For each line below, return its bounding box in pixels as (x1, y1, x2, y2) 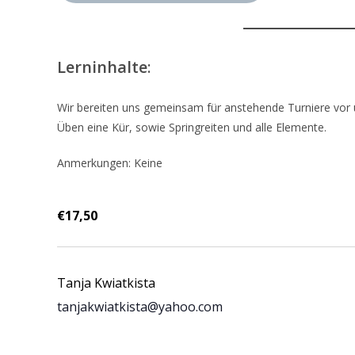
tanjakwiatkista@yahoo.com (57, 298, 223, 315)
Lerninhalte (57, 56, 147, 78)
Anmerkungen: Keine (57, 155, 162, 170)
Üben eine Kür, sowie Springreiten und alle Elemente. (57, 120, 326, 135)
